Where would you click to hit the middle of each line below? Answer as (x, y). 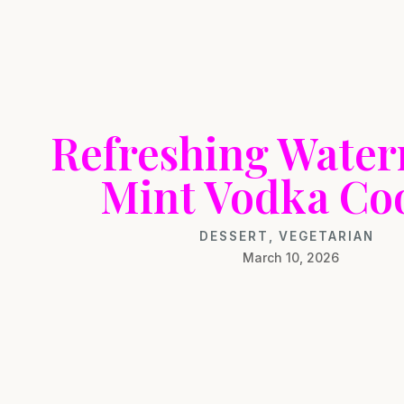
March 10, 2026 (291, 257)
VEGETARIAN (326, 236)
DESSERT (234, 236)
